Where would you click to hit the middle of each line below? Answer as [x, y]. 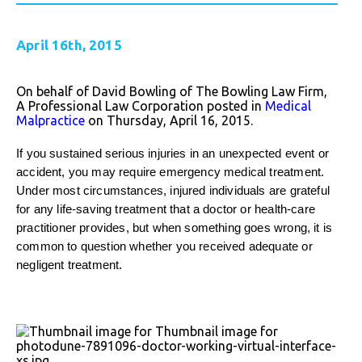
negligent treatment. [69, 265]
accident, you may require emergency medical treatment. [170, 173]
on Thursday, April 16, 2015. [169, 121]
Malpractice [51, 121]
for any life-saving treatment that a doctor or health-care [166, 210]
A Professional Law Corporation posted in [141, 106]
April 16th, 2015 [69, 45]
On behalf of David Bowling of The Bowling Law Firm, [172, 92]
